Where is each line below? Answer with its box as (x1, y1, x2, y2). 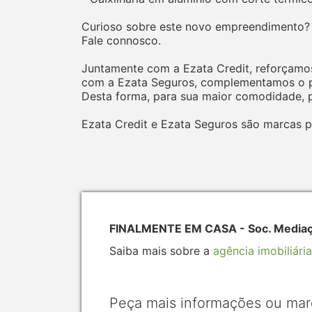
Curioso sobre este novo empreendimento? (81, 19, 310, 34)
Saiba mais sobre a (109, 244, 213, 258)
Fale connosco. (81, 33, 161, 48)
